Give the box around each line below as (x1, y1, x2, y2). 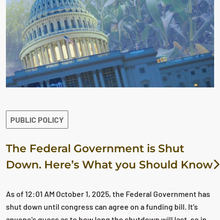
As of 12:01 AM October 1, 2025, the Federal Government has (6, 189, 210, 199)
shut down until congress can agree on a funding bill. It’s (6, 202, 198, 212)
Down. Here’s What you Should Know (6, 158, 213, 172)
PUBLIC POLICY (10, 115, 64, 125)
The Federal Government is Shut (6, 142, 184, 156)
